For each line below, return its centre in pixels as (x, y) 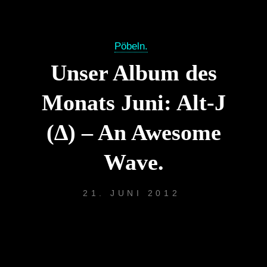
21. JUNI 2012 (132, 193)
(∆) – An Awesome (133, 133)
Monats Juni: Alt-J (133, 103)
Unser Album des (133, 73)
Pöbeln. (131, 46)
